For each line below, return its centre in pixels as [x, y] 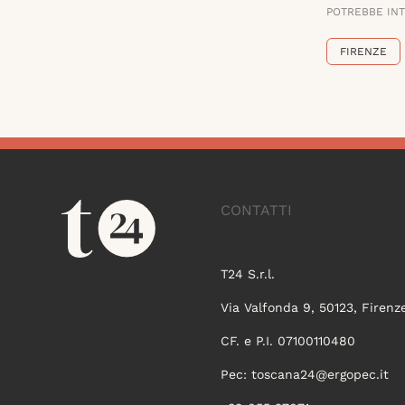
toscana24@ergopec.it [320, 375]
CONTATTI [256, 211]
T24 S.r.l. [247, 274]
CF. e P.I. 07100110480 [287, 341]
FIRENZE [363, 52]
